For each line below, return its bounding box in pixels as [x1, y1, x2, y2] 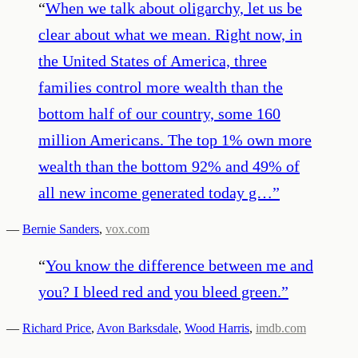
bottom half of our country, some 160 [38, 104, 280, 122]
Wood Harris [185, 320, 249, 335]
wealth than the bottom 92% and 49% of [38, 157, 300, 175]
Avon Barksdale [97, 320, 178, 335]
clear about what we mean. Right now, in [38, 25, 302, 43]
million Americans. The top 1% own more [38, 130, 312, 149]
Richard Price [22, 320, 91, 335]
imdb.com [256, 320, 306, 335]
